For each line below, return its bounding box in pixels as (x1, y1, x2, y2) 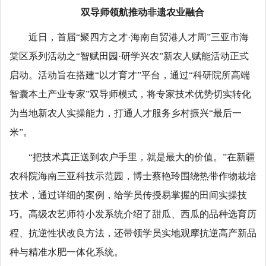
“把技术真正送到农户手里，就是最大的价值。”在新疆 (28, 152, 255, 162)
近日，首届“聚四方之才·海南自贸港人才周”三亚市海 (28, 32, 249, 42)
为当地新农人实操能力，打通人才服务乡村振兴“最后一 (9, 108, 242, 118)
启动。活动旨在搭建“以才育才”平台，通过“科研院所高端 (9, 70, 250, 80)
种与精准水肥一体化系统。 (9, 247, 123, 257)
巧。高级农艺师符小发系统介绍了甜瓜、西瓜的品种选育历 (9, 209, 256, 219)
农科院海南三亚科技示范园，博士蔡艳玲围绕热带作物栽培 (9, 171, 256, 181)
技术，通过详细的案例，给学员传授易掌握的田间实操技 (9, 190, 247, 200)
